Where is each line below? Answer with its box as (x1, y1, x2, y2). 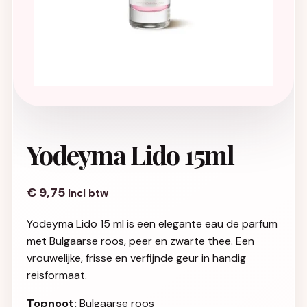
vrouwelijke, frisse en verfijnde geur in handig (27, 251, 246, 265)
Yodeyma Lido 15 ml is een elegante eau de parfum (27, 217, 278, 231)
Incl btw (68, 186, 108, 200)
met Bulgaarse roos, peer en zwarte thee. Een (27, 234, 254, 248)
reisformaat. (27, 268, 87, 282)
